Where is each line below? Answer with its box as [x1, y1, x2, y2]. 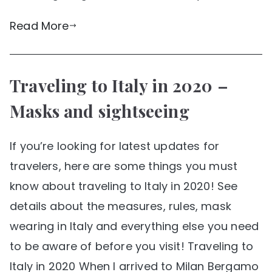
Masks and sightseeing [10, 99, 189, 122]
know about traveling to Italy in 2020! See [10, 178, 238, 194]
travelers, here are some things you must [10, 158, 238, 174]
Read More [10, 18, 69, 33]
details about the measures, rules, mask [10, 198, 232, 214]
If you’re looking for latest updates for [10, 138, 220, 154]
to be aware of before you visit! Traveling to [10, 238, 254, 254]
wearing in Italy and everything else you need [10, 218, 259, 234]
